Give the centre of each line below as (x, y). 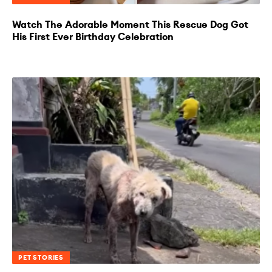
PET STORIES (41, 257)
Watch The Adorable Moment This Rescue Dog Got (130, 25)
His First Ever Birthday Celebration (93, 37)
